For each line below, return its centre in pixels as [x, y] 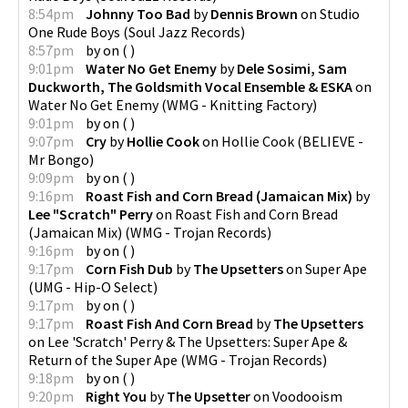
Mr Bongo [59, 159]
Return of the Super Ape [103, 359]
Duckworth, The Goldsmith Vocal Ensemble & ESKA [190, 86]
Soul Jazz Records [184, 31]
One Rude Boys [74, 31]
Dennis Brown [254, 13]
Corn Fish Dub [129, 268]
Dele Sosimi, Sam [292, 68]
